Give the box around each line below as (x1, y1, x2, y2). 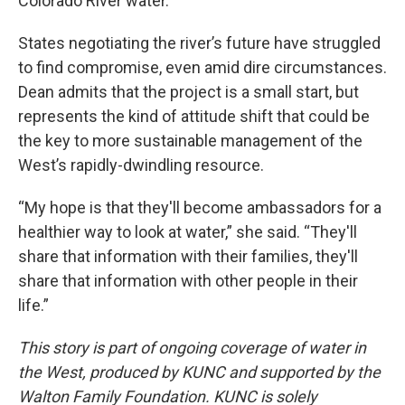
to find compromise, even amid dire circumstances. (18, 57, 387, 77)
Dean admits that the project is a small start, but (18, 81, 359, 101)
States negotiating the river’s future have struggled (18, 33, 381, 52)
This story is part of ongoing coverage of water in (18, 337, 366, 357)
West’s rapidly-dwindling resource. (18, 155, 264, 174)
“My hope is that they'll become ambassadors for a (18, 197, 381, 217)
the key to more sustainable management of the (18, 130, 363, 150)
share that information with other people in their (18, 270, 358, 290)
